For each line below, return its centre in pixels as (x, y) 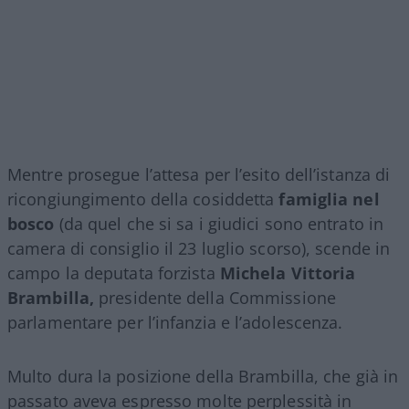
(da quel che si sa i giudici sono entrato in (219, 224)
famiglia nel (329, 199)
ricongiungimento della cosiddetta (143, 199)
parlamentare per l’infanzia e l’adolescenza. (175, 323)
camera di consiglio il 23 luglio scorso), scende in (199, 249)
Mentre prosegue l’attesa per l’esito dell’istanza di (199, 175)
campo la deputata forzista (114, 273)
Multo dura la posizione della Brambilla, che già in (203, 377)
